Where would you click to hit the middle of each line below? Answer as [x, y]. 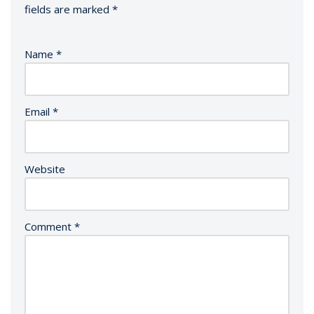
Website [45, 169]
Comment [49, 227]
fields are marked [68, 9]
